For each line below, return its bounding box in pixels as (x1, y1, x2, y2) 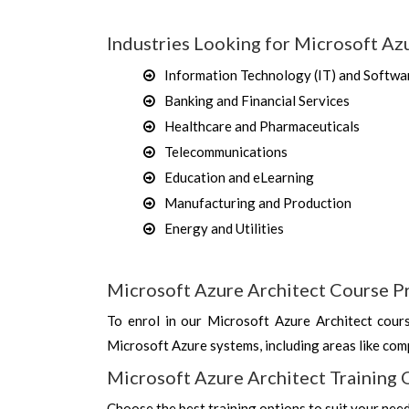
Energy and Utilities (164, 220, 284, 236)
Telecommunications (164, 143, 288, 160)
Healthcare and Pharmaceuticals (164, 118, 360, 134)
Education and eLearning (164, 169, 314, 185)
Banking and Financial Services (164, 92, 350, 109)
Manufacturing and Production (164, 194, 351, 211)
